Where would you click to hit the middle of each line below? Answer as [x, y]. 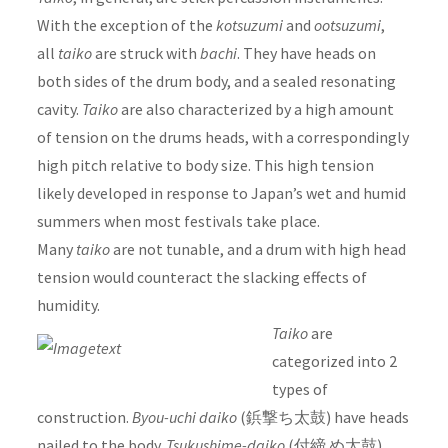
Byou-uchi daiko [184, 417]
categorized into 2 [334, 361]
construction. [84, 417]
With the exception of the [126, 25]
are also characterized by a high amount [255, 109]
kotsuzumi [249, 25]
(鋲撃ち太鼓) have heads [322, 417]
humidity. [68, 305]
